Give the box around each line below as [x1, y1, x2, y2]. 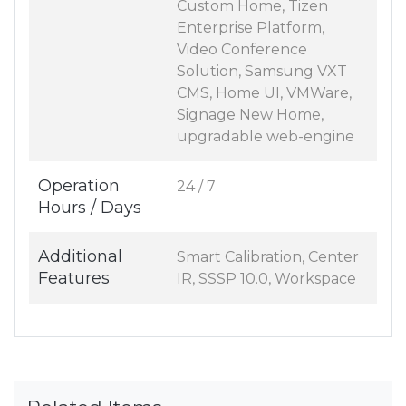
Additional [38, 246, 122, 267]
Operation [38, 176, 120, 197]
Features [38, 268, 110, 289]
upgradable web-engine [177, 128, 354, 146]
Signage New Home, [177, 106, 324, 124]
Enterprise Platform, [177, 19, 324, 37]
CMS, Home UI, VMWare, [177, 84, 352, 102]
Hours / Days [38, 198, 141, 218]
